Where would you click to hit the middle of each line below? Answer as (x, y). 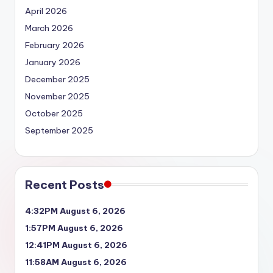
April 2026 (46, 11)
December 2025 (57, 79)
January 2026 (53, 62)
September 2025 (59, 130)
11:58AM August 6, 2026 (76, 262)
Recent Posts (65, 184)
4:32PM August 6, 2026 (75, 211)
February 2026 (55, 45)
